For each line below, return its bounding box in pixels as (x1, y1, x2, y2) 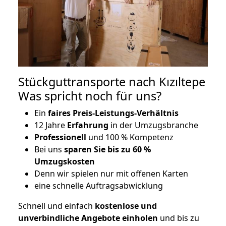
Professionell (34, 132, 86, 143)
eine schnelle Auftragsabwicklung (34, 180, 163, 192)
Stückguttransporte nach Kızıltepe (18, 74, 205, 90)
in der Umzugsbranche (108, 120, 198, 131)
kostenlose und (93, 200, 157, 212)
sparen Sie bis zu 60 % (64, 144, 151, 155)
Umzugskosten (34, 156, 95, 167)
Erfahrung (67, 120, 108, 131)
